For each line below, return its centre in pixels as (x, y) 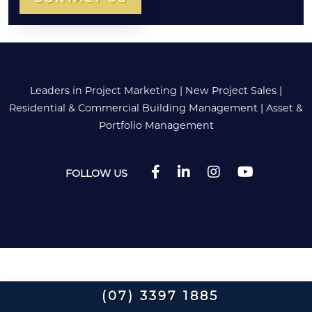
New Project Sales (231, 92)
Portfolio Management (156, 127)
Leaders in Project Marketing (103, 92)
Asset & (284, 109)
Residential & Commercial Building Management (133, 109)
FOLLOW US (96, 175)
